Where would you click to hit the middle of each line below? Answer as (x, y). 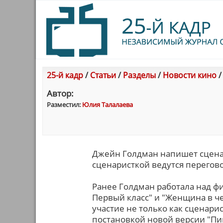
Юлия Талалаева (108, 105)
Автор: (60, 93)
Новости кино (190, 75)
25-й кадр (65, 75)
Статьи (103, 75)
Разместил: (64, 105)
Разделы (139, 75)
